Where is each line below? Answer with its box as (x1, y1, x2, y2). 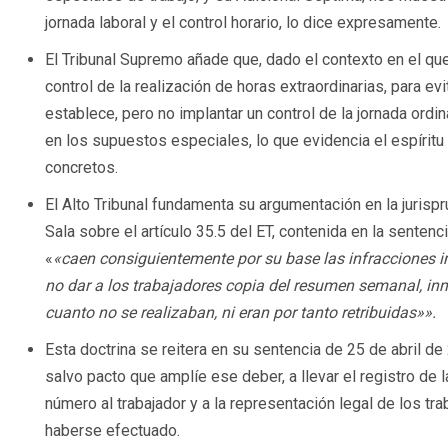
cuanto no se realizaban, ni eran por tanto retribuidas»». (45, 303, 436, 323)
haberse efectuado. (45, 421, 180, 441)
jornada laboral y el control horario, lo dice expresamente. (45, 13, 441, 33)
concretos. (45, 158, 118, 178)
